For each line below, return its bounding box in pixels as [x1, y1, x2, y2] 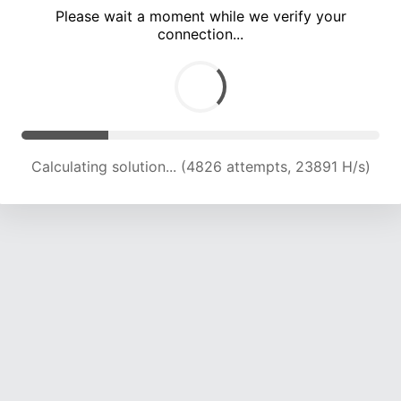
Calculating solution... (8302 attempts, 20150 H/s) [30, 158, 371, 176]
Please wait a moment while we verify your [55, 7, 346, 26]
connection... [158, 25, 243, 44]
